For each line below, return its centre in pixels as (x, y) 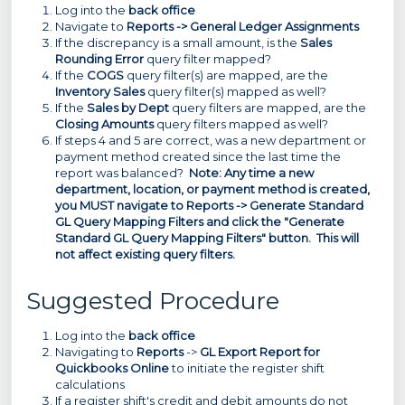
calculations (90, 384)
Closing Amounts (104, 124)
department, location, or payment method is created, (212, 189)
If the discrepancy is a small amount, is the (178, 42)
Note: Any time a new (250, 173)
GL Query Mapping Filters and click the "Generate (200, 221)
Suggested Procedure (153, 301)
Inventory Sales (100, 91)
